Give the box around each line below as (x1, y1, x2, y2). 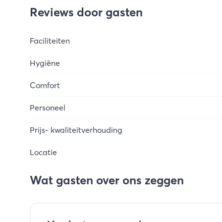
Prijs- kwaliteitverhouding (30, 125, 122, 135)
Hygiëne (30, 58, 60, 68)
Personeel (30, 103, 65, 112)
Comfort (30, 80, 60, 90)
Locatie (30, 147, 57, 157)
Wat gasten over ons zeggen (30, 173, 184, 187)
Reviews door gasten (30, 5, 143, 19)
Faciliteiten (30, 36, 70, 46)
